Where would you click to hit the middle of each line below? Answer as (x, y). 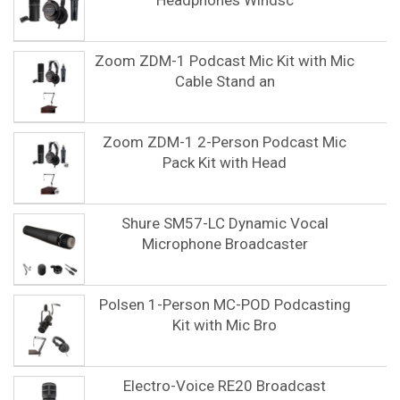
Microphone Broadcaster (225, 244)
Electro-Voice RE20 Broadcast (225, 386)
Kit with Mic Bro (225, 325)
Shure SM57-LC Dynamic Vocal (225, 223)
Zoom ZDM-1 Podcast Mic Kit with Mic (225, 61)
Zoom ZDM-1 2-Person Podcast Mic (225, 142)
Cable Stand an (225, 81)
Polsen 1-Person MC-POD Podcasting (225, 304)
